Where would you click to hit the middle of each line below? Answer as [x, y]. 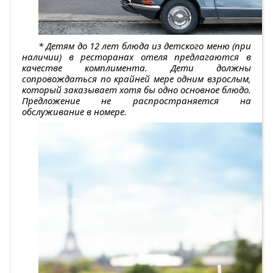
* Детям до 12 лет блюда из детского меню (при [145, 45]
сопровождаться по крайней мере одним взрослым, [136, 78]
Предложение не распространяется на [136, 100]
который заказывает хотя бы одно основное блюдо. [136, 89]
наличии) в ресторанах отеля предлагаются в [136, 56]
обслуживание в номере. [74, 111]
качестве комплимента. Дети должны [136, 67]
